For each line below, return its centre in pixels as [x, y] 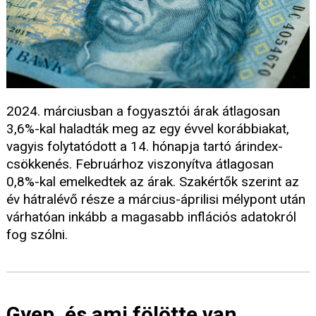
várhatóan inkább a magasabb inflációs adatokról [151, 217]
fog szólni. [37, 235]
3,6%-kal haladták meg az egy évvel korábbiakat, [148, 129]
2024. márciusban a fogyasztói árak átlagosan [143, 111]
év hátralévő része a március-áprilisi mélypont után [156, 200]
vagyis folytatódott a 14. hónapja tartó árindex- [145, 147]
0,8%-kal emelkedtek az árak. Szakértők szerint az [153, 182]
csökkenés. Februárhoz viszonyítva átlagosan [140, 164]
